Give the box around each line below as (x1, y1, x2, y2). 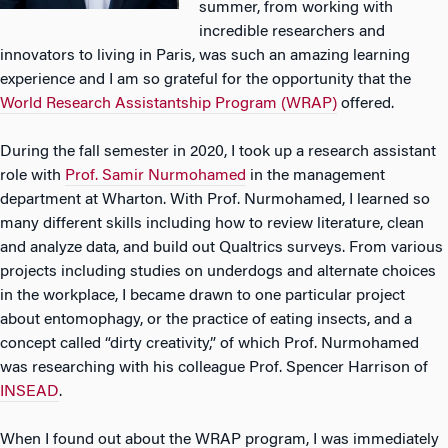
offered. (337, 96, 394, 112)
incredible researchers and (199, 24, 386, 40)
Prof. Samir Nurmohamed (65, 168, 246, 184)
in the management (246, 168, 385, 184)
